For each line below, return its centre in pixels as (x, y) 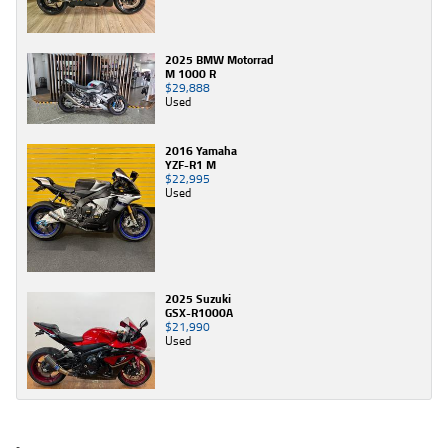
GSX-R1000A (199, 313)
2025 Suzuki (198, 299)
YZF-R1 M (190, 165)
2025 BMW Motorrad (219, 59)
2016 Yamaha (201, 151)
